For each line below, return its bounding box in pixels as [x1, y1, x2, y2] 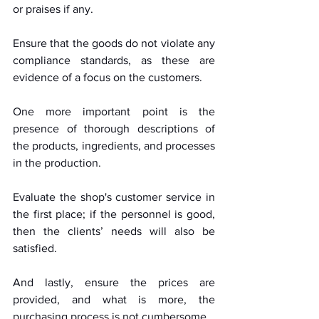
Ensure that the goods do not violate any [13, 37, 215, 50]
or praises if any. [13, 3, 96, 16]
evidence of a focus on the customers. [13, 71, 205, 84]
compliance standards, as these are [13, 54, 215, 67]
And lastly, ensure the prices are [13, 276, 215, 289]
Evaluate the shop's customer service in [13, 191, 215, 204]
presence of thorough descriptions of [13, 122, 215, 135]
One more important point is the [13, 105, 215, 118]
